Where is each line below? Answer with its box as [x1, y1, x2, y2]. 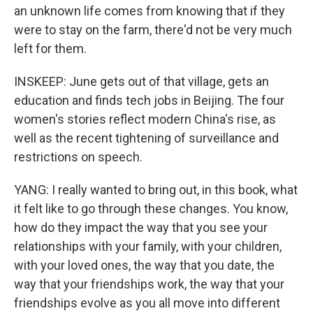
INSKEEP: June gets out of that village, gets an [14, 74, 269, 89]
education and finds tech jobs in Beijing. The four [14, 93, 284, 108]
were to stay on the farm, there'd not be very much [14, 22, 292, 38]
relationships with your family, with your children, [14, 239, 282, 254]
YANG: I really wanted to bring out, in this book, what [14, 182, 298, 198]
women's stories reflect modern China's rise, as [14, 112, 276, 127]
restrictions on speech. [14, 150, 143, 165]
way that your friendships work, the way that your [14, 277, 284, 292]
